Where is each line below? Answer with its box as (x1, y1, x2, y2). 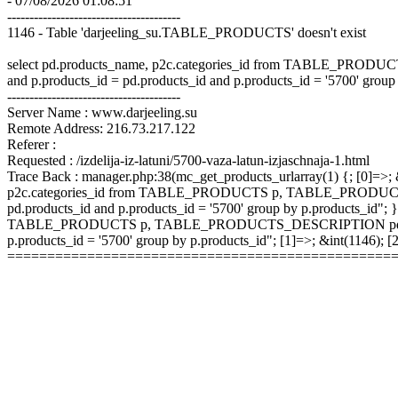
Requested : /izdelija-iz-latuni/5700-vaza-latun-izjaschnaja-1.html (7, 153, 370, 168)
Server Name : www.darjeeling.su (7, 105, 197, 120)
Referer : (7, 137, 56, 152)
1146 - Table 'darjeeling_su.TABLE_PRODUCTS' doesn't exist (7, 25, 366, 40)
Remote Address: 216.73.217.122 (7, 121, 195, 136)
